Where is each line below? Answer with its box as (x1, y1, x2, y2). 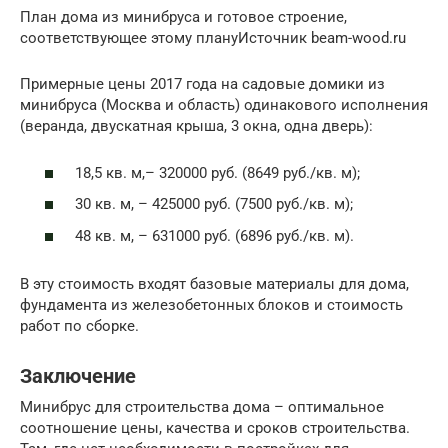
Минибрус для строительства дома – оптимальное (20, 397, 384, 416)
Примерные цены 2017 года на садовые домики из (20, 75, 385, 94)
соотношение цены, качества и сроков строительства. (20, 418, 410, 437)
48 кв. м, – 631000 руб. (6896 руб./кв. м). (75, 226, 354, 245)
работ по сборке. (20, 316, 139, 335)
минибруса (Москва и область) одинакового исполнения (20, 96, 428, 115)
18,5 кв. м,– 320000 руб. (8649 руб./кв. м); (75, 163, 360, 182)
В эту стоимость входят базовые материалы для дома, (20, 274, 409, 293)
